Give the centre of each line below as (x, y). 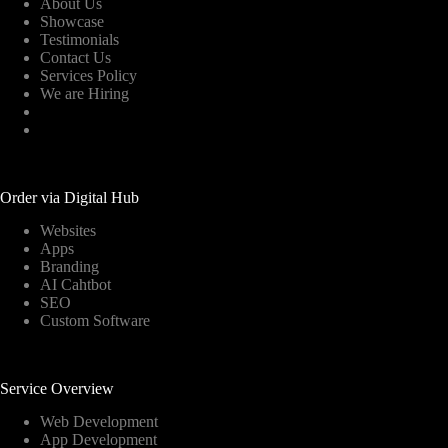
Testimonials (79, 39)
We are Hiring (84, 93)
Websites (68, 230)
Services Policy (88, 75)
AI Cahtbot (75, 284)
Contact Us (75, 57)
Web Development (99, 421)
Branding (69, 266)
